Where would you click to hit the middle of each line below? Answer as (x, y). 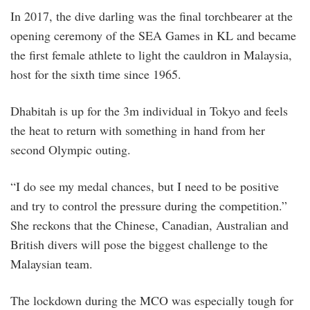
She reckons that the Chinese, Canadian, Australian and (149, 225)
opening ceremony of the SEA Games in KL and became (153, 36)
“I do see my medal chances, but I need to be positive (145, 186)
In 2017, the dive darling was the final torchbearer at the (152, 16)
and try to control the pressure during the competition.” (149, 206)
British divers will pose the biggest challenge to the (139, 245)
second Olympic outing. (73, 150)
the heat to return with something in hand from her (138, 130)
